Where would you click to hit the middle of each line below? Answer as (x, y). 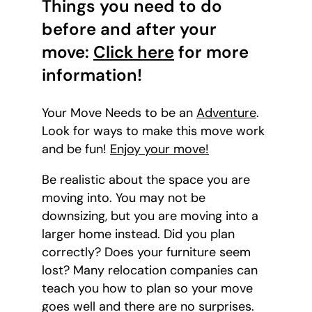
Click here (134, 52)
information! (92, 75)
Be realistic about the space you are (146, 180)
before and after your (129, 29)
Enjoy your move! (159, 149)
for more (211, 52)
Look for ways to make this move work (153, 131)
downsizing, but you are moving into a (150, 216)
